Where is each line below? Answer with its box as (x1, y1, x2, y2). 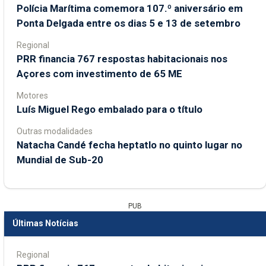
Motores (17, 90, 48, 100)
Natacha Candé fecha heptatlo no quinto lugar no (17, 138, 242, 151)
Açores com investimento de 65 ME (17, 67, 182, 80)
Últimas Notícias (12, 218, 78, 228)
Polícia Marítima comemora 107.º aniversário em (17, 2, 243, 14)
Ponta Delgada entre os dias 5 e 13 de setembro (17, 17, 240, 29)
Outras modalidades (17, 126, 93, 136)
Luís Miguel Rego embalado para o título (17, 103, 202, 115)
